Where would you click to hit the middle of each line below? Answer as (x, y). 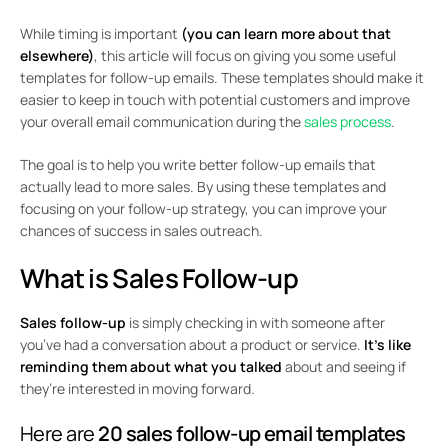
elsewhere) (57, 56)
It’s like (387, 345)
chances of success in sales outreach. (141, 231)
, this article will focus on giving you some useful (245, 56)
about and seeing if (344, 367)
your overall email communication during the (162, 122)
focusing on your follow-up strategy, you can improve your (203, 209)
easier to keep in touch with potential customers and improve (215, 100)
